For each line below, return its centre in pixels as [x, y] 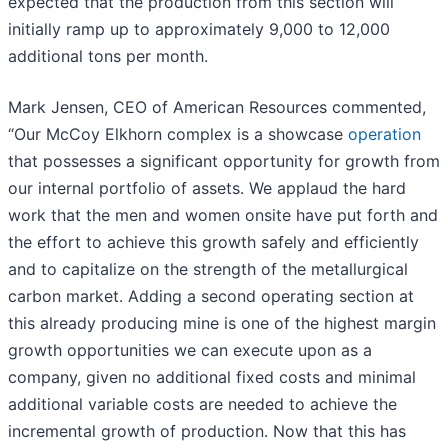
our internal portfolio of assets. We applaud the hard [207, 188]
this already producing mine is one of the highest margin [222, 323]
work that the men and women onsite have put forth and [223, 215]
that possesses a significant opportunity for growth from [224, 161]
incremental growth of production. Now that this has [207, 431]
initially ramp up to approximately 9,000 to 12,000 [199, 29]
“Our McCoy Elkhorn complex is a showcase [175, 134]
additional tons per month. [108, 56]
